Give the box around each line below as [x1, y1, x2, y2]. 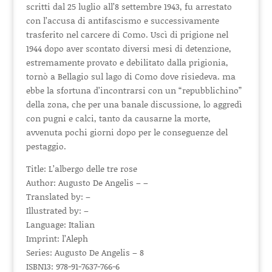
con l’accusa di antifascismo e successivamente [25, 14, 219, 27]
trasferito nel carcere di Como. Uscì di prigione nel [25, 28, 228, 41]
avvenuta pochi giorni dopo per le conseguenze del [25, 126, 228, 138]
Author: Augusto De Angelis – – [25, 176, 148, 189]
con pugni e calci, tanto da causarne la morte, [25, 112, 211, 124]
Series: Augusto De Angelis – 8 [25, 246, 144, 259]
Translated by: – [25, 190, 90, 203]
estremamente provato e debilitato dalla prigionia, [25, 56, 228, 69]
